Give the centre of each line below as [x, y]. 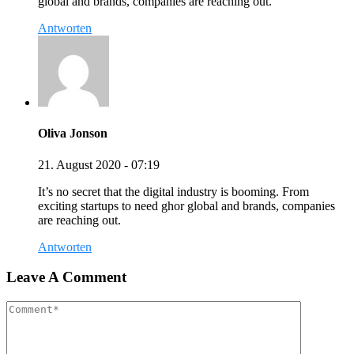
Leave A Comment [66, 277]
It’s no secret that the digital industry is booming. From [173, 191]
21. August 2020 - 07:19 [99, 164]
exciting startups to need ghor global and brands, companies [186, 205]
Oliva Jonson [73, 134]
